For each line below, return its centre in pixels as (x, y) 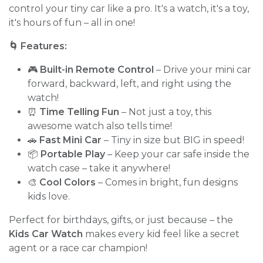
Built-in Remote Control (97, 69)
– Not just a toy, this (165, 112)
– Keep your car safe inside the (177, 154)
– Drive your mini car (203, 69)
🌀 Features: (38, 46)
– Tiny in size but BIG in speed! (173, 140)
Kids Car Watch (46, 234)
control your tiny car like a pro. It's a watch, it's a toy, (129, 8)
